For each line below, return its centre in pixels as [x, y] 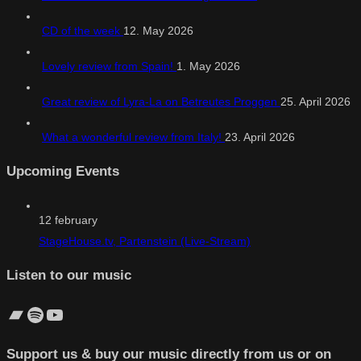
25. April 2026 [315, 101]
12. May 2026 [158, 30]
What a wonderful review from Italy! [133, 137]
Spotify [54, 313]
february [76, 220]
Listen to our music [69, 276]
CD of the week [83, 30]
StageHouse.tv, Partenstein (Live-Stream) [145, 241]
